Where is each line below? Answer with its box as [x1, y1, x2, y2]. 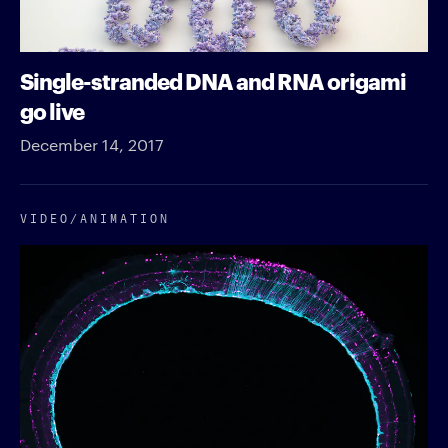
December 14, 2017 [20, 134, 164, 156]
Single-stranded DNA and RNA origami [20, 64, 406, 96]
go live [20, 94, 84, 126]
